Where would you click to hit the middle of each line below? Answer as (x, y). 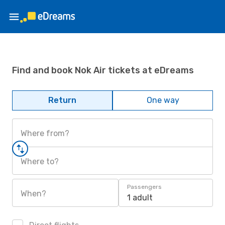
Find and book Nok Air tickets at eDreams (103, 70)
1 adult (140, 198)
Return (62, 100)
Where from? (45, 133)
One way (163, 100)
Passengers (144, 187)
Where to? (40, 161)
